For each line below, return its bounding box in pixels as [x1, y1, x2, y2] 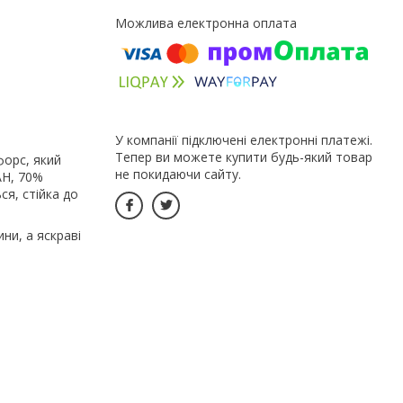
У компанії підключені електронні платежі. [115, 130, 372, 148]
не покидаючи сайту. [115, 165, 241, 183]
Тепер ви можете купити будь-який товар [115, 148, 372, 166]
